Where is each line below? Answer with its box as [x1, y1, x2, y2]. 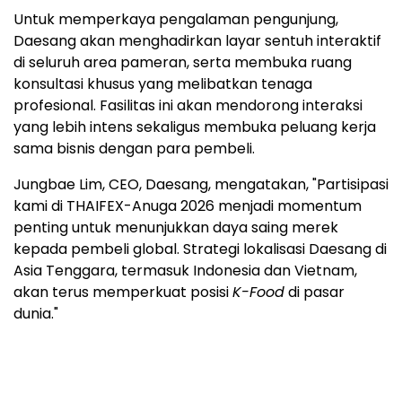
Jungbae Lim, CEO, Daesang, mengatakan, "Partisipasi [13, 174, 389, 196]
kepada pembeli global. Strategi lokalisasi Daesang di [13, 239, 387, 260]
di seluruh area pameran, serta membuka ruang [13, 52, 352, 74]
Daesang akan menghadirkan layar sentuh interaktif [13, 31, 381, 52]
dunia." [13, 303, 58, 325]
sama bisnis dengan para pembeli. [13, 138, 255, 160]
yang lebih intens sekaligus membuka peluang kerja [13, 117, 376, 138]
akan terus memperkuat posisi [13, 282, 232, 303]
